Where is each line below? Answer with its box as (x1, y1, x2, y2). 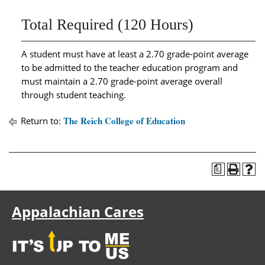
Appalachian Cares (12, 202, 144, 221)
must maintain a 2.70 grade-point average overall (21, 75, 222, 87)
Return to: (18, 115, 63, 127)
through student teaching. (21, 89, 126, 101)
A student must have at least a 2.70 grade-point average (21, 48, 248, 60)
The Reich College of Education (63, 114, 185, 127)
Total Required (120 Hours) (21, 16, 193, 33)
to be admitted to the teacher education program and (21, 62, 238, 73)
